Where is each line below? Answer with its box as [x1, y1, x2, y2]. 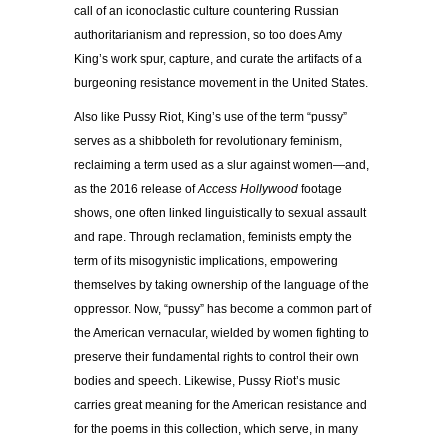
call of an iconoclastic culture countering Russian [74, 3, 339, 18]
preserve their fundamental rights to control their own [74, 349, 359, 364]
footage [301, 181, 342, 196]
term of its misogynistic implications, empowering [74, 253, 338, 268]
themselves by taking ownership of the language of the [74, 277, 369, 292]
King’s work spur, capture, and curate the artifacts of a [74, 51, 362, 66]
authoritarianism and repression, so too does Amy [74, 27, 342, 42]
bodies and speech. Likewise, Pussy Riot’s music [74, 373, 340, 388]
